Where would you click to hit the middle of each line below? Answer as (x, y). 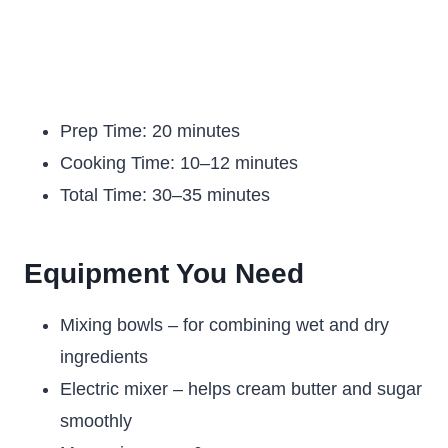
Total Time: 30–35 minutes (165, 195)
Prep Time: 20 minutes (150, 131)
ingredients (104, 357)
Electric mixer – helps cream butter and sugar (241, 389)
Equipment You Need (164, 273)
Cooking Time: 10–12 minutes (179, 163)
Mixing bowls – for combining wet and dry (224, 325)
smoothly (96, 421)
